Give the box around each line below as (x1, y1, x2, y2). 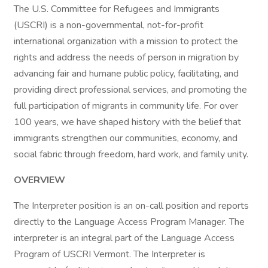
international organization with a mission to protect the (14, 35, 238, 48)
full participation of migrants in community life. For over (14, 99, 238, 112)
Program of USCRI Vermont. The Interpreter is (14, 248, 205, 261)
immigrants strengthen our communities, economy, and (14, 132, 237, 145)
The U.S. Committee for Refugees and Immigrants (14, 2, 220, 16)
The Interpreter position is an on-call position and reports (14, 199, 249, 212)
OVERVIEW (14, 173, 65, 187)
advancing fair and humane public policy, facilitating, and (14, 67, 239, 80)
